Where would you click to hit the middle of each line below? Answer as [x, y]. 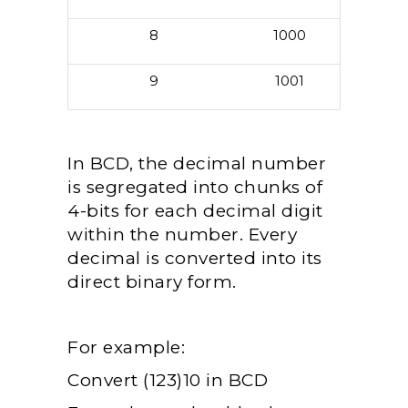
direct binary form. [152, 282]
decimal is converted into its [195, 258]
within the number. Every [182, 235]
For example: [126, 347]
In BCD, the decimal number [197, 163]
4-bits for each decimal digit [195, 211]
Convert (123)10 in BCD [170, 380]
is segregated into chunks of [195, 187]
